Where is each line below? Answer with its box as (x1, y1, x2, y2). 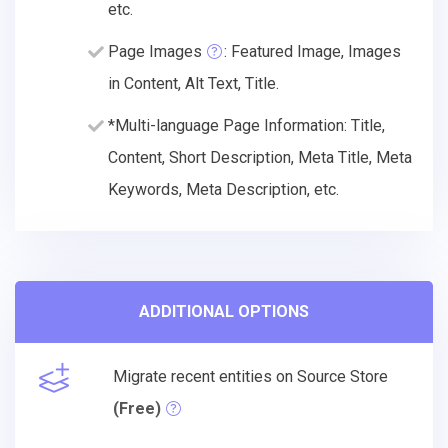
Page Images (108, 41, 202, 61)
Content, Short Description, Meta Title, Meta (108, 147, 412, 167)
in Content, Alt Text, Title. (108, 73, 279, 93)
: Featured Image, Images (224, 41, 401, 61)
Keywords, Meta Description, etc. (108, 179, 339, 199)
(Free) (113, 398, 161, 418)
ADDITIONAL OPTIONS (139, 301, 309, 321)
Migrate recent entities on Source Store (113, 366, 388, 386)
